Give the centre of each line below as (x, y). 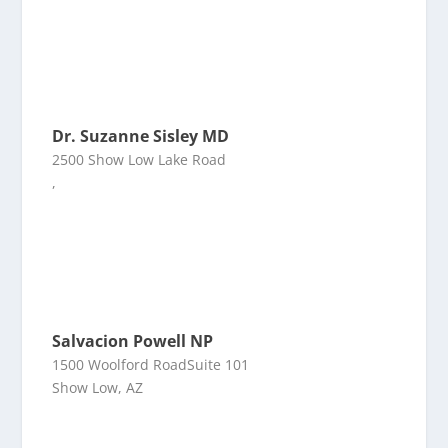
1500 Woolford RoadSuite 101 (151, 364)
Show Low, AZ (98, 387)
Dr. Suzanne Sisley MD (141, 136)
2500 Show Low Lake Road (139, 159)
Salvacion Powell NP (133, 341)
